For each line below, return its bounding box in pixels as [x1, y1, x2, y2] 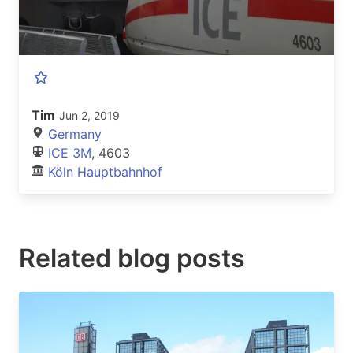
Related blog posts [19, 243, 245, 274]
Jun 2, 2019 [59, 109, 120, 123]
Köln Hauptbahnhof [48, 164, 162, 180]
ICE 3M [48, 145, 91, 162]
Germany [48, 126, 102, 143]
